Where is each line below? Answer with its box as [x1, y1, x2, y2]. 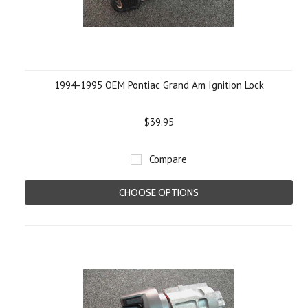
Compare [149, 153, 187, 166]
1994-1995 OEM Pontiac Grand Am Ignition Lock [54, 78, 264, 91]
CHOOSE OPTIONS [119, 187, 199, 198]
